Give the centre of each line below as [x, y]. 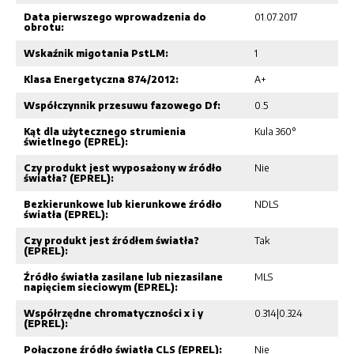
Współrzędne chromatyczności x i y [113, 313]
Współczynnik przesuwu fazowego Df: [122, 105]
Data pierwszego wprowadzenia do [115, 17]
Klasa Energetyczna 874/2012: [101, 79]
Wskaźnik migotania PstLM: [96, 53]
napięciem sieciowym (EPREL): [101, 287]
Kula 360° [275, 131]
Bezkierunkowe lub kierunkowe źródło [123, 204]
